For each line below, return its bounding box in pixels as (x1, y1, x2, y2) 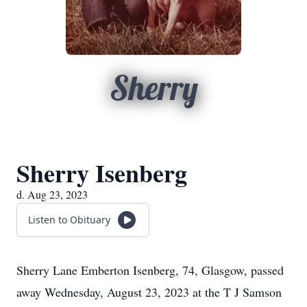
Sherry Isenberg (16, 155, 187, 191)
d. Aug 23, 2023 (16, 187, 88, 201)
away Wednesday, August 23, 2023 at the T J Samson (16, 284, 282, 300)
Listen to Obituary (28, 213, 110, 226)
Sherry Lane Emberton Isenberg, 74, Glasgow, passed (16, 262, 284, 278)
